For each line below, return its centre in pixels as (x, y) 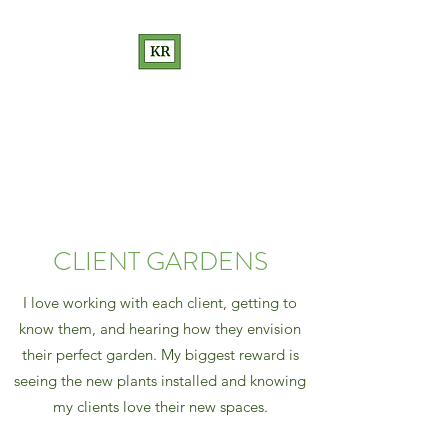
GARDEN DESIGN (160, 122)
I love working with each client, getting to (160, 302)
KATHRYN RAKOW (160, 94)
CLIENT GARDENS (160, 261)
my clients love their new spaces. (160, 406)
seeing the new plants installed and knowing (160, 380)
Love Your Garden (160, 159)
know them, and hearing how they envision (160, 328)
